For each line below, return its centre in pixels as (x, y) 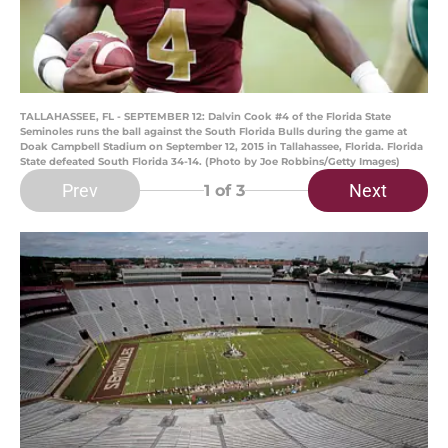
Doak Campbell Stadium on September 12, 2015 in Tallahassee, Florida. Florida (221, 147)
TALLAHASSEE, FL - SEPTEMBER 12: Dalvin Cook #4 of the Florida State (205, 117)
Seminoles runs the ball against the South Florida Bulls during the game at (213, 132)
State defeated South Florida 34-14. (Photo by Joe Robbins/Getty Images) (210, 162)
